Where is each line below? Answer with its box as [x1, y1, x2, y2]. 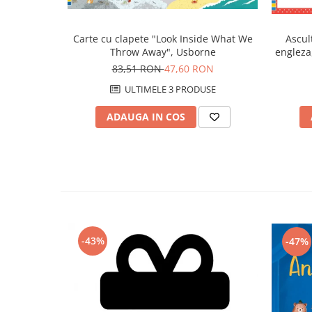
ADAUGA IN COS [106, 109, 185, 123]
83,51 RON [111, 61, 164, 75]
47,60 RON [164, 61, 214, 75]
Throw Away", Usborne [109, 45, 216, 58]
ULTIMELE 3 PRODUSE [122, 82, 216, 95]
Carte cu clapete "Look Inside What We [72, 31, 253, 45]
